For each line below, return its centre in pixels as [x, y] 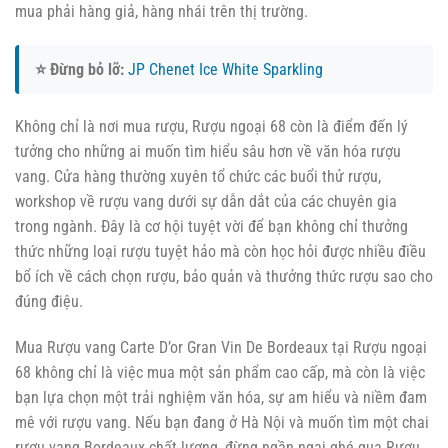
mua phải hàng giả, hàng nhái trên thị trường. [161, 12]
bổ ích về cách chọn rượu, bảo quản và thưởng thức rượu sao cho [224, 276]
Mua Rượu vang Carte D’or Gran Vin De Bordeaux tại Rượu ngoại [221, 347]
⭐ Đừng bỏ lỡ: [79, 69]
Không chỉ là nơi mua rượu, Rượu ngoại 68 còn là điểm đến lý [211, 126]
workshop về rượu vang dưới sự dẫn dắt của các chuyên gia [206, 201]
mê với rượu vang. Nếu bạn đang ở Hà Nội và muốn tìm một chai [222, 422]
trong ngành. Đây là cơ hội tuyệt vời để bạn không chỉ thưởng [211, 226]
